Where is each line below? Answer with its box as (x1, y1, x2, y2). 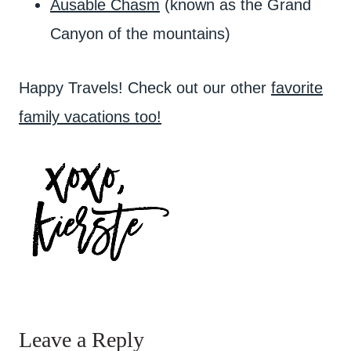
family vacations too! (19, 107, 161, 125)
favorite (271, 78, 323, 96)
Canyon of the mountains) (50, 24, 230, 42)
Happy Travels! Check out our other (19, 78, 271, 96)
